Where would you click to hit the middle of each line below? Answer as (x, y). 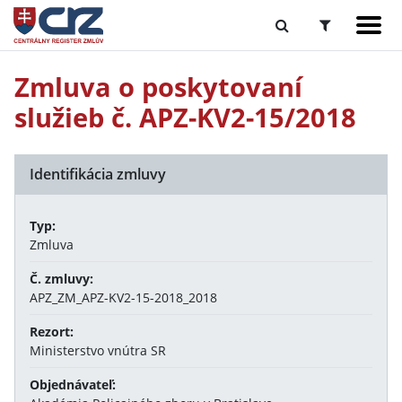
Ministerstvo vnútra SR (98, 350)
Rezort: (52, 332)
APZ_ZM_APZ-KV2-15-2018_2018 (123, 297)
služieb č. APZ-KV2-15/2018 (185, 117)
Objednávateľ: (73, 385)
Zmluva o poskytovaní (158, 87)
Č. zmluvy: (61, 279)
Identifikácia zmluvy (98, 174)
